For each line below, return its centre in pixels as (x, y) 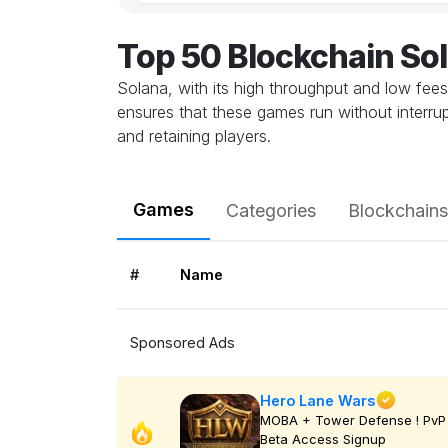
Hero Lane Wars (317, 400)
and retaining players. (194, 136)
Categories (271, 210)
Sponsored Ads (182, 343)
